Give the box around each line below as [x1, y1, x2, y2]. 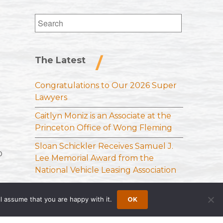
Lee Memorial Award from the [35, 153, 154, 163]
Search [34, 14, 63, 24]
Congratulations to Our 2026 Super [35, 81, 177, 91]
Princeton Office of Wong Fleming [35, 123, 173, 133]
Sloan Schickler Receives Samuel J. [35, 141, 174, 151]
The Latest [35, 55, 86, 66]
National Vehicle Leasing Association [35, 165, 177, 175]
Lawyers [35, 93, 68, 103]
